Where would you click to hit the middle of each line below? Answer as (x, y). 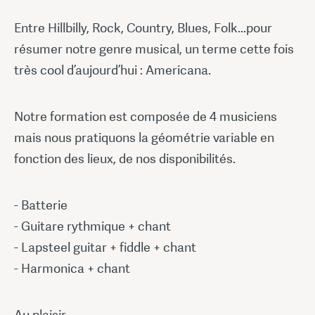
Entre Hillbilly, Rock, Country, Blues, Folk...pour (143, 27)
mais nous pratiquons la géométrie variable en (144, 137)
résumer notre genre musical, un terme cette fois (154, 49)
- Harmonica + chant (72, 268)
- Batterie (41, 205)
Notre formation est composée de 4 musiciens (146, 116)
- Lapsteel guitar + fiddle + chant (105, 247)
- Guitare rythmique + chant (92, 226)
